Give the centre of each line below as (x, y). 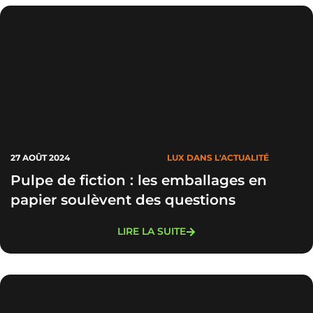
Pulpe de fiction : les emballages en (139, 180)
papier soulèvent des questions (123, 200)
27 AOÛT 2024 (40, 158)
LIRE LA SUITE (152, 231)
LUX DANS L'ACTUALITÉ (218, 158)
